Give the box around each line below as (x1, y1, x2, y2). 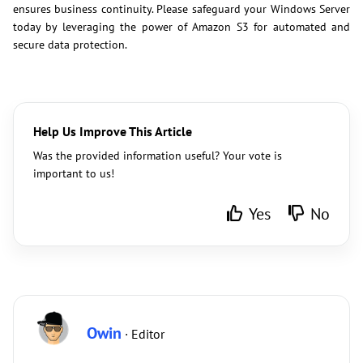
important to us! (33, 166, 114, 181)
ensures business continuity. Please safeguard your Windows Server (13, 2, 350, 17)
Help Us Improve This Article (33, 123, 192, 140)
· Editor (122, 326, 164, 343)
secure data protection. (13, 37, 127, 53)
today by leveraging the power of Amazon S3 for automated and (13, 19, 350, 35)
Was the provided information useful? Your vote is (33, 148, 282, 164)
